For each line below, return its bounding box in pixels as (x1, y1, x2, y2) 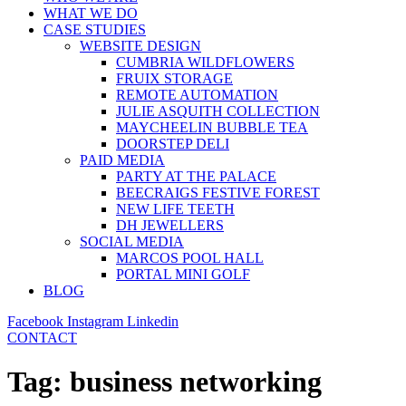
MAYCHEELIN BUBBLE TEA (116, 120, 308, 135)
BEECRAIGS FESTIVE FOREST (116, 185, 320, 200)
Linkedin (127, 314, 179, 329)
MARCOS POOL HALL (116, 250, 264, 266)
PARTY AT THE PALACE (116, 169, 276, 184)
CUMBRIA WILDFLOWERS (116, 54, 295, 70)
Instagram (67, 314, 123, 329)
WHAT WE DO (43, 5, 138, 21)
